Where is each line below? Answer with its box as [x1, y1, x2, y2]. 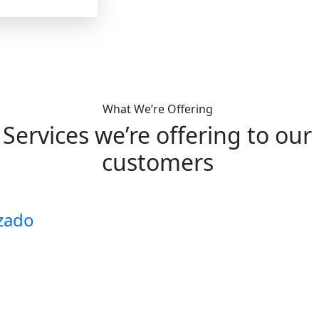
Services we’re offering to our [3, 120, 313, 150]
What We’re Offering [102, 101, 213, 117]
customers [101, 147, 214, 177]
